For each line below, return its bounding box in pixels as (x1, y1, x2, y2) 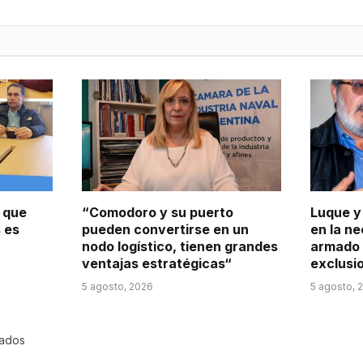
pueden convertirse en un (82, 221, 249, 238)
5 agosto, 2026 (82, 280, 153, 293)
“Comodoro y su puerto (82, 204, 233, 221)
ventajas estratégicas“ (82, 255, 232, 272)
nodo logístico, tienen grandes (82, 238, 278, 255)
